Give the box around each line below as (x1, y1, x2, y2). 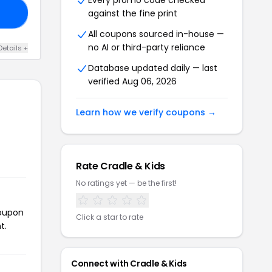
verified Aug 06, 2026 (88, 75, 177, 87)
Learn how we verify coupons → (76, 106, 216, 118)
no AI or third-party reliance (88, 41, 205, 53)
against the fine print (88, 7, 177, 19)
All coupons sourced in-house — (88, 28, 224, 40)
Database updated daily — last (88, 62, 217, 74)
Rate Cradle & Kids (76, 159, 165, 173)
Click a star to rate (76, 212, 143, 222)
